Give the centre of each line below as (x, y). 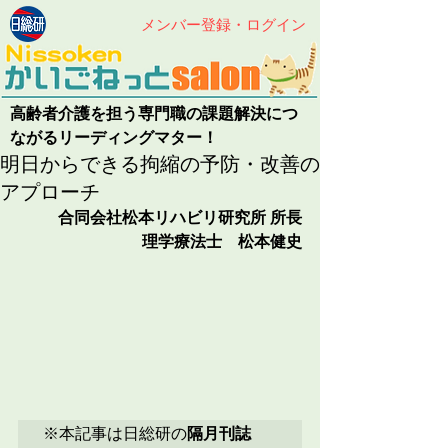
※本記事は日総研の (115, 434)
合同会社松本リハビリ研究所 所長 (180, 217)
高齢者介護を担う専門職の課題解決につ (154, 113)
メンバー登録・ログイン (223, 24)
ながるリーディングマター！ (114, 137)
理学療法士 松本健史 (222, 241)
